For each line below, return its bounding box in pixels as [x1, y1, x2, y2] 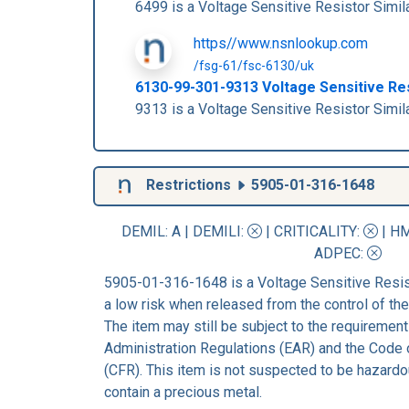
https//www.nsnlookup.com [194, 34, 368, 52]
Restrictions [142, 175, 235, 194]
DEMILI [192, 222, 241, 240]
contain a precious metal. [104, 383, 262, 401]
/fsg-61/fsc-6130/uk [194, 58, 314, 73]
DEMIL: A [121, 222, 184, 240]
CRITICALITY [273, 222, 357, 240]
